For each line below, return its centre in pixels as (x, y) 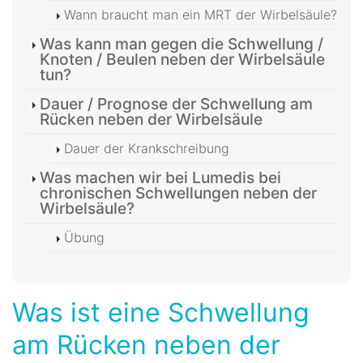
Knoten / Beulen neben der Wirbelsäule (182, 59)
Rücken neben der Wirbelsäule (151, 119)
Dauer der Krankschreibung (147, 148)
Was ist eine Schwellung (161, 312)
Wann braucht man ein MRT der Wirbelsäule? (201, 14)
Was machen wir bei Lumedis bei (160, 177)
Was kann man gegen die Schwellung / (181, 43)
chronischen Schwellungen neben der (178, 192)
